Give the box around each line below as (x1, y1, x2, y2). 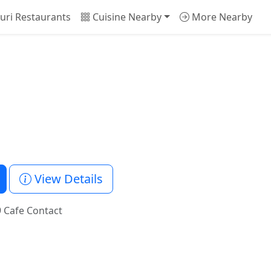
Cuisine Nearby (90, 10, 162, 24)
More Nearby (189, 10, 252, 24)
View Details (31, 171, 103, 187)
